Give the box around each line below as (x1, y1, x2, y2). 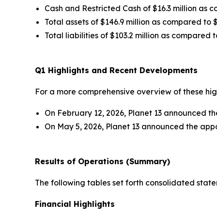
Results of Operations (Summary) (35, 156, 170, 166)
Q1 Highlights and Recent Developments (35, 65, 198, 75)
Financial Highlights (35, 199, 115, 209)
